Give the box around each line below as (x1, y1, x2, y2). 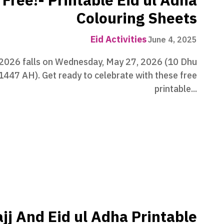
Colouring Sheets (76, 7, 197, 30)
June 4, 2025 (148, 34, 197, 46)
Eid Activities (90, 32, 146, 46)
